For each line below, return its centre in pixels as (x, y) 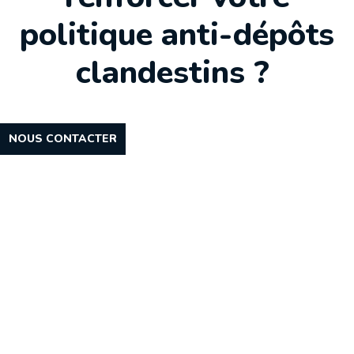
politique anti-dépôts (177, 35)
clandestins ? (173, 73)
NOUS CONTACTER (63, 139)
